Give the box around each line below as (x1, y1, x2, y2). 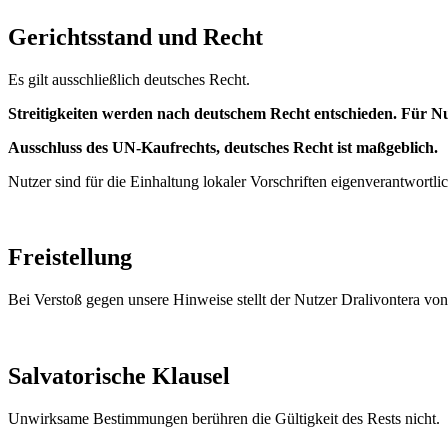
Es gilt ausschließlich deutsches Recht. (8, 70, 250, 88)
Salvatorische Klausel (8, 363, 230, 390)
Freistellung (8, 244, 132, 271)
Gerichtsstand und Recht (8, 23, 263, 50)
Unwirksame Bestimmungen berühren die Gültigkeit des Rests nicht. (8, 410, 440, 428)
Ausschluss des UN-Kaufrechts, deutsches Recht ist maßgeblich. (8, 138, 438, 156)
